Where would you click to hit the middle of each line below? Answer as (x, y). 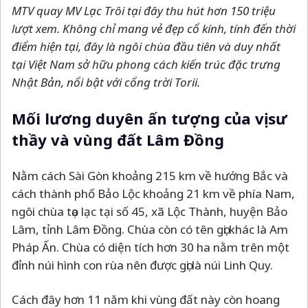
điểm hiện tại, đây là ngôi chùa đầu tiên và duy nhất (146, 47)
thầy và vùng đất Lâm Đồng (118, 140)
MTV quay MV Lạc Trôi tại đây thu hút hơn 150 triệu (144, 11)
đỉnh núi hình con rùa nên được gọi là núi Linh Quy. (142, 265)
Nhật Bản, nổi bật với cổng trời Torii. (106, 82)
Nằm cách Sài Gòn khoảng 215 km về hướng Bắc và (150, 176)
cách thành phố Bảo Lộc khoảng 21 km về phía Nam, (153, 194)
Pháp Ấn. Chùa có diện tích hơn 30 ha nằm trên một (151, 247)
